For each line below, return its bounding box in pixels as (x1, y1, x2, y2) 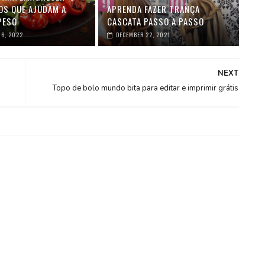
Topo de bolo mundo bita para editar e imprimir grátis (53, 83, 239, 93)
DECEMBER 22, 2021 (116, 30, 171, 39)
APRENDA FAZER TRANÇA (107, 2, 201, 15)
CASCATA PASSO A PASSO (107, 15, 205, 28)
